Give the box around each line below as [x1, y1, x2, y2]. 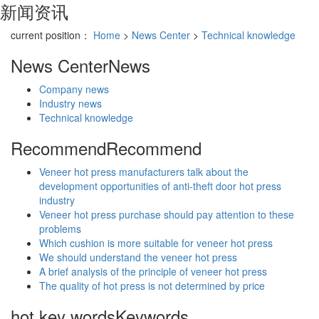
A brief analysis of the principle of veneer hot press [39, 263, 267, 278]
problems [39, 221, 81, 236]
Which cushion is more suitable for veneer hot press [39, 235, 273, 250]
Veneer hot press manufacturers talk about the [39, 164, 249, 179]
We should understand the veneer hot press [39, 249, 237, 264]
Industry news [39, 95, 102, 110]
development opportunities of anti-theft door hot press [39, 178, 281, 193]
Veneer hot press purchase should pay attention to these [39, 206, 294, 221]
